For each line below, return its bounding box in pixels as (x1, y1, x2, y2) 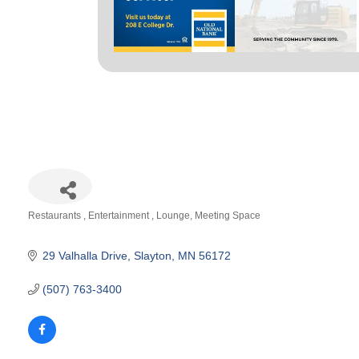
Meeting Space (195, 209, 260, 221)
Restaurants (28, 209, 83, 221)
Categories (27, 220, 83, 234)
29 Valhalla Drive (42, 248, 127, 262)
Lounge (156, 209, 190, 221)
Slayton (133, 248, 171, 262)
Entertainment (88, 209, 151, 221)
